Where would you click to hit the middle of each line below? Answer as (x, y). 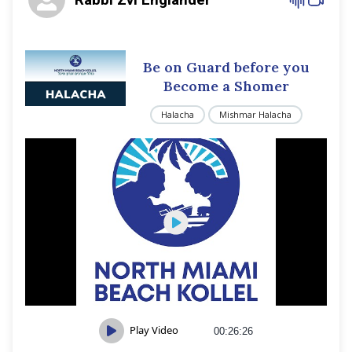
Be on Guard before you (226, 67)
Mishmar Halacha (255, 114)
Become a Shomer (226, 86)
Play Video (154, 330)
